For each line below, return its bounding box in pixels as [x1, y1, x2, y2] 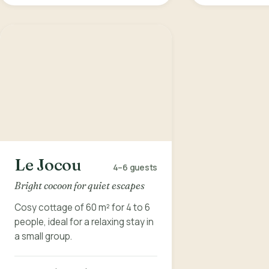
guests [129, 162, 157, 174]
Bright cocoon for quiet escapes [14, 179, 145, 192]
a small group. [14, 229, 72, 243]
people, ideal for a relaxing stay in [14, 215, 154, 228]
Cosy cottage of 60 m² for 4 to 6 [14, 201, 150, 214]
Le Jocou [14, 154, 82, 175]
